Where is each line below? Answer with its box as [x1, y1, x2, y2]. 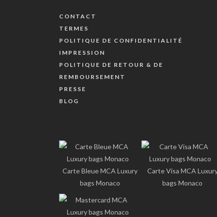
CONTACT [59, 12, 96, 20]
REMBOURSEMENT [59, 73, 125, 80]
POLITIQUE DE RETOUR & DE [59, 61, 163, 68]
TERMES [59, 24, 89, 32]
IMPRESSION [59, 48, 105, 56]
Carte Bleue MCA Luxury [62, 166, 138, 175]
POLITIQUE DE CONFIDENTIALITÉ [59, 36, 183, 44]
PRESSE [59, 85, 86, 93]
